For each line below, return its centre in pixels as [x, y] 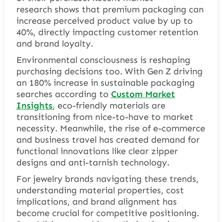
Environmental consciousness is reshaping [103, 60]
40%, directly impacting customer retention [107, 32]
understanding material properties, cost [100, 190]
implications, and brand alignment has [96, 201]
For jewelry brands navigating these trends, [107, 179]
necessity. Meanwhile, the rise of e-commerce [111, 128]
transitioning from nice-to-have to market [105, 117]
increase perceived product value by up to [104, 21]
